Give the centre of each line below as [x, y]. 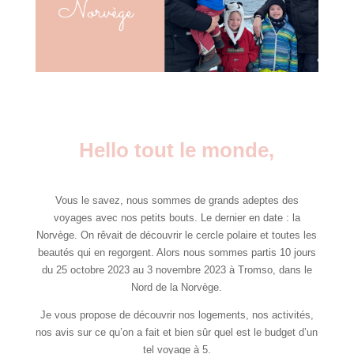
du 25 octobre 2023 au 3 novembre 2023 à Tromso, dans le [177, 270]
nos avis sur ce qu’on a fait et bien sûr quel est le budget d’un [177, 333]
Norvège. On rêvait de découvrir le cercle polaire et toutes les [177, 235]
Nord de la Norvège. [177, 288]
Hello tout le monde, [177, 151]
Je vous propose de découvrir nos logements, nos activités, [177, 315]
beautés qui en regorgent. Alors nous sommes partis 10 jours [177, 253]
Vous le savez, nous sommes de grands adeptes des [177, 201]
